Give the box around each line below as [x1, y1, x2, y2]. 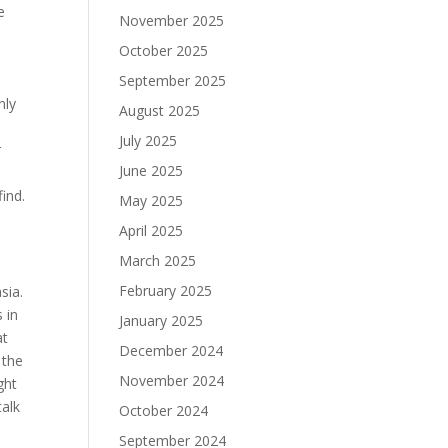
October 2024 [119, 401, 209, 420]
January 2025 [119, 311, 204, 330]
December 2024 [119, 341, 224, 360]
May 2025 [119, 191, 184, 210]
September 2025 [119, 71, 227, 90]
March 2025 [119, 251, 197, 270]
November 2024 [119, 371, 225, 390]
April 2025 [119, 221, 184, 240]
